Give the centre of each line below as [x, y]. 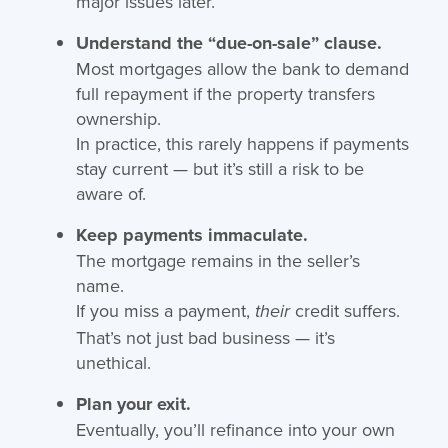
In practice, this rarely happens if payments [242, 143]
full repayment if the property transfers [225, 93]
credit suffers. [344, 310]
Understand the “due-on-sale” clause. [228, 42]
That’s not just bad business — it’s [205, 337]
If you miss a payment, [165, 310]
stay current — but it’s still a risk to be [219, 168]
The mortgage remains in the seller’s [217, 260]
